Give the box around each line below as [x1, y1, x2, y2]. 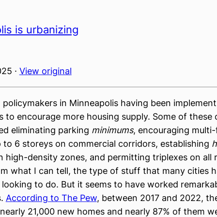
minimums [91, 125, 133, 135]
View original [19, 66, 72, 76]
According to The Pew [5, 193, 97, 203]
